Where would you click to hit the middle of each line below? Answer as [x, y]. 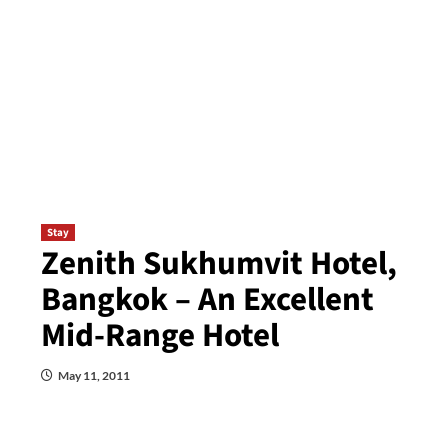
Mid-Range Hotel [159, 335]
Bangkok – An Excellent [207, 299]
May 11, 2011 [93, 375]
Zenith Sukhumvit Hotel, [218, 263]
